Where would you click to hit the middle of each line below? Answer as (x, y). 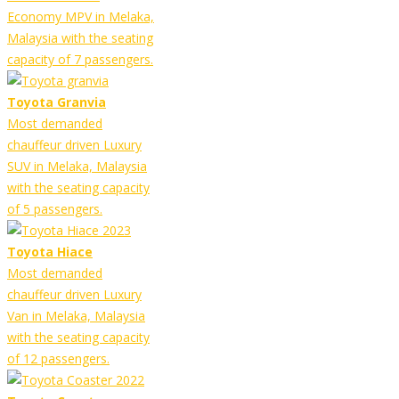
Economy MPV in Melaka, (81, 17)
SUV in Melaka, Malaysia (77, 167)
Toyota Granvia (57, 102)
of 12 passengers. (58, 359)
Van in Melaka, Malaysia (76, 316)
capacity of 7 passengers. (80, 60)
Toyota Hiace (50, 252)
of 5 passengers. (55, 209)
